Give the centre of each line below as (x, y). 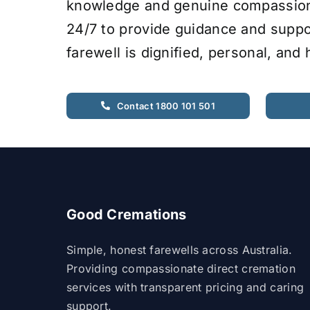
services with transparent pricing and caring (185, 287)
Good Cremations (126, 214)
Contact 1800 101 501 (166, 106)
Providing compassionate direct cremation (181, 268)
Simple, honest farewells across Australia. (179, 249)
